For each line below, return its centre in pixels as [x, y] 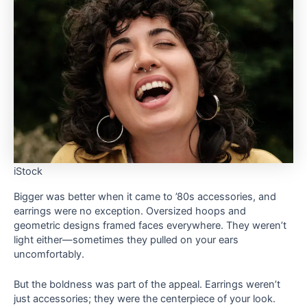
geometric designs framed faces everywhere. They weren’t [150, 225]
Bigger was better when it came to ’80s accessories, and [145, 196]
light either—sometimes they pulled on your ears [126, 240]
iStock [28, 172]
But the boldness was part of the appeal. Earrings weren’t [147, 285]
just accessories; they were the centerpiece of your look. [145, 299]
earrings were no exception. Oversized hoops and [130, 211]
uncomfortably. [49, 254]
